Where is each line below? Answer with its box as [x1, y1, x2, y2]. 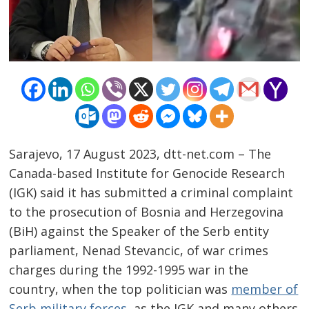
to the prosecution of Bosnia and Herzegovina [9, 203, 284, 221]
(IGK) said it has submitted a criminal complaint [9, 184, 294, 201]
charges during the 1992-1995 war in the [9, 261, 249, 279]
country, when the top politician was [9, 281, 232, 298]
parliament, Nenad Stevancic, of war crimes [9, 242, 269, 259]
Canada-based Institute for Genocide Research [9, 165, 286, 182]
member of [231, 281, 299, 298]
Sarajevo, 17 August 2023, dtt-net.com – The [9, 146, 272, 163]
